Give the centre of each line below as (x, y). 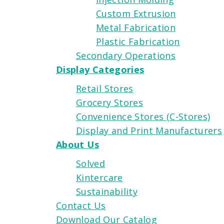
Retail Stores (105, 88)
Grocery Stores (110, 102)
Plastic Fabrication (138, 41)
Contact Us (81, 205)
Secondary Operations (126, 55)
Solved (91, 163)
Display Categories (100, 69)
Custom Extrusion (136, 13)
